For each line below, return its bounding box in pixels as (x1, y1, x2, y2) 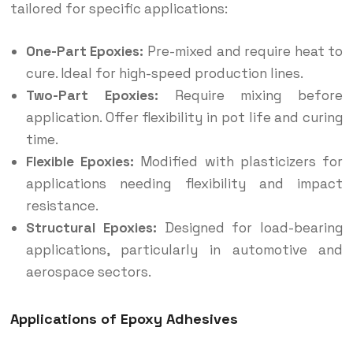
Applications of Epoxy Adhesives (9, 309, 238, 328)
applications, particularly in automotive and (25, 241, 344, 259)
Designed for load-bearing (156, 219, 344, 237)
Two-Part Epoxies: (25, 87, 158, 105)
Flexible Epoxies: (25, 153, 135, 171)
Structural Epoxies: (25, 219, 157, 237)
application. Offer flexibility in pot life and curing (25, 109, 344, 127)
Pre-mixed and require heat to (143, 43, 344, 61)
